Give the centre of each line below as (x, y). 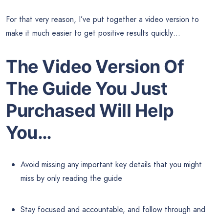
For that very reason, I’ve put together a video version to (102, 20)
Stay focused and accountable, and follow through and (113, 210)
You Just (131, 89)
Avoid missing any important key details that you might (111, 165)
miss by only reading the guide (71, 178)
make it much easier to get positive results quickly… (93, 33)
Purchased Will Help (90, 111)
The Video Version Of (95, 67)
